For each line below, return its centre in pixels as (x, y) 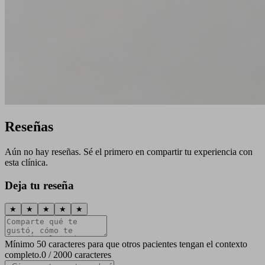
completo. (23, 255)
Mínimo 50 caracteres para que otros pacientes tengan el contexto (126, 244)
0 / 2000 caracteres (76, 255)
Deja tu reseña (39, 185)
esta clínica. (26, 162)
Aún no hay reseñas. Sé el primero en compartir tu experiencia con (129, 151)
